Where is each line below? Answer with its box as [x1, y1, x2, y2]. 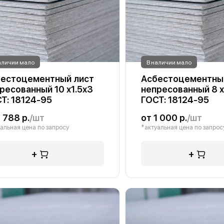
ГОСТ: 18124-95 [140, 94, 209, 105]
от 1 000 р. [140, 112, 187, 123]
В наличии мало [146, 58, 191, 65]
